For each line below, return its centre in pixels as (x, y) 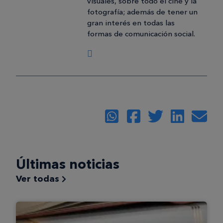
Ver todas (39, 179)
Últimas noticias (68, 164)
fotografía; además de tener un (142, 12)
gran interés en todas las (131, 23)
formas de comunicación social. (141, 34)
